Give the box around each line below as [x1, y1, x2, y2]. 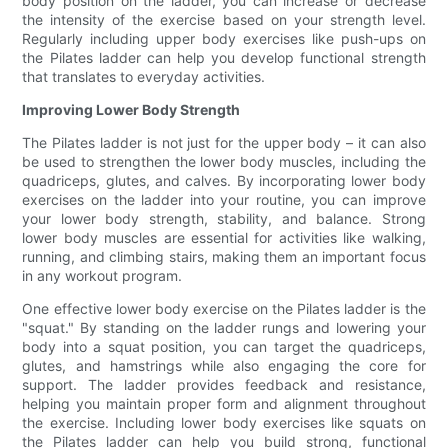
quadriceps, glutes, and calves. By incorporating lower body [22, 172, 426, 190]
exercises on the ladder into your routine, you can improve [22, 191, 426, 209]
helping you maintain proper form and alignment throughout [22, 395, 426, 413]
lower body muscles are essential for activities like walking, [22, 229, 426, 247]
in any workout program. [22, 267, 183, 285]
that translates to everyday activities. [22, 68, 266, 86]
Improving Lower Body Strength [22, 101, 241, 119]
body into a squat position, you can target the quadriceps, [22, 338, 426, 356]
